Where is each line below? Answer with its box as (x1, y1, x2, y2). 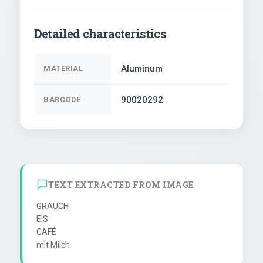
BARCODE (43, 95, 81, 104)
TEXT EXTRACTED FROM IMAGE (48, 178, 194, 190)
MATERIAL (43, 64, 83, 73)
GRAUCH (36, 201, 69, 211)
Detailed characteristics (34, 26, 166, 42)
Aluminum (121, 63, 163, 75)
